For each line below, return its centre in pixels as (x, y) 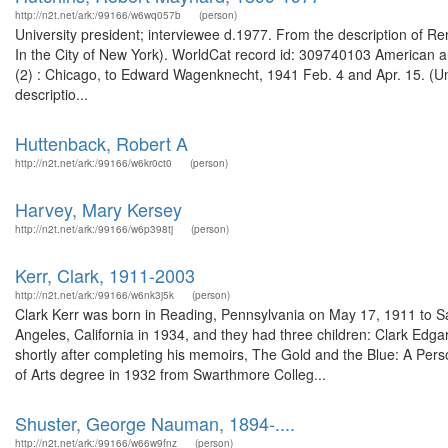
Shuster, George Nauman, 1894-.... (155, 423)
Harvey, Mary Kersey (98, 209)
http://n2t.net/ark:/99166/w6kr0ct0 (93, 163)
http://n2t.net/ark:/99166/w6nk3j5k (94, 295)
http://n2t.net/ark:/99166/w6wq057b (98, 15)
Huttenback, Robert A (101, 143)
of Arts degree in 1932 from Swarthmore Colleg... (170, 374)
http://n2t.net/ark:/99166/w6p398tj (94, 229)
